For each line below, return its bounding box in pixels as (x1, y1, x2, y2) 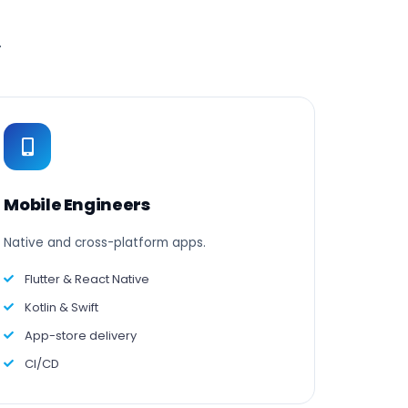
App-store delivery (25, 327, 138, 344)
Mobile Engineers (4, 193, 150, 216)
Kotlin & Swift (25, 299, 99, 316)
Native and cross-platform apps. (4, 234, 207, 251)
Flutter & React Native (25, 270, 150, 288)
